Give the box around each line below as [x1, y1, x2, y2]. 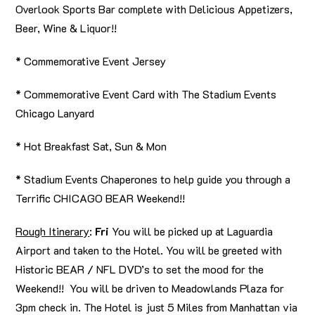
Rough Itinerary [15, 224, 90, 239]
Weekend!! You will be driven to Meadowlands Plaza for [15, 281, 285, 296]
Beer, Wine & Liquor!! [15, 20, 117, 36]
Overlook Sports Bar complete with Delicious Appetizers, [15, 1, 293, 17]
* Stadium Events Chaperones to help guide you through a [15, 172, 291, 187]
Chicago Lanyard [15, 105, 95, 121]
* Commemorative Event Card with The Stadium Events [15, 86, 277, 102]
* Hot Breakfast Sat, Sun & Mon [15, 139, 167, 154]
